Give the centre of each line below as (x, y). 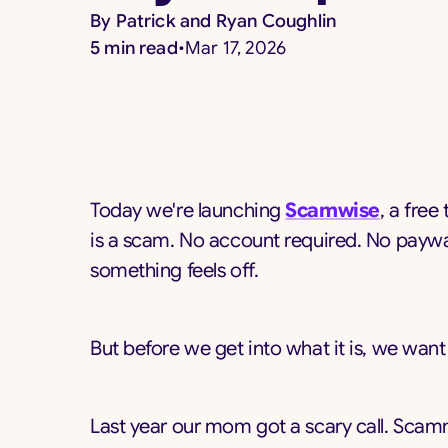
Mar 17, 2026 (236, 48)
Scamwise (332, 210)
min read (139, 48)
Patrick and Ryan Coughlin (226, 21)
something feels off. (174, 270)
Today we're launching (188, 210)
